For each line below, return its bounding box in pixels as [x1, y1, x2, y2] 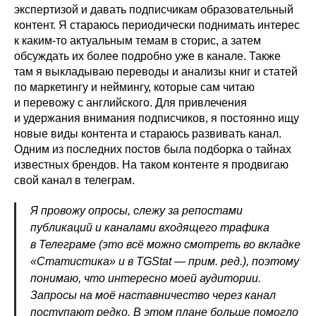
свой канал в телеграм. [14, 174, 135, 187]
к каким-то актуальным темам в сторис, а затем [14, 35, 261, 47]
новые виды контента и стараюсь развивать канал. [14, 128, 281, 140]
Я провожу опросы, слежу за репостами [30, 205, 243, 217]
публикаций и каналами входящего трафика [30, 221, 269, 234]
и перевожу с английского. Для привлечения [14, 97, 247, 109]
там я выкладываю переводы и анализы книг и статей [14, 66, 298, 78]
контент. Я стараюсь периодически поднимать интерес [14, 19, 300, 32]
